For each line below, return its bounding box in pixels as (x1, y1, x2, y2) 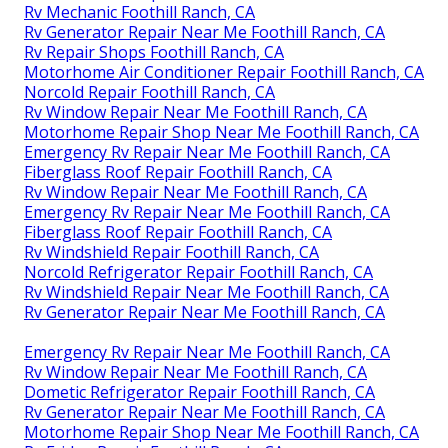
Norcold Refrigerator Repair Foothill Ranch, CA (24, 260, 373, 283)
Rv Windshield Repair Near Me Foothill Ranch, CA (24, 280, 389, 303)
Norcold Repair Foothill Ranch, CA (24, 80, 275, 103)
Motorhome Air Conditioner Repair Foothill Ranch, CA (24, 60, 424, 83)
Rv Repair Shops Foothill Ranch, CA (24, 40, 284, 63)
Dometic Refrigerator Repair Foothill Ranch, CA (24, 380, 375, 403)
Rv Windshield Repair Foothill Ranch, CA (24, 240, 319, 263)
